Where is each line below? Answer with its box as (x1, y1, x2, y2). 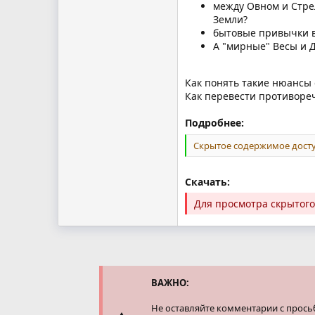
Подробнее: (185, 115, 244, 129)
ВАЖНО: (151, 276, 189, 289)
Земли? (213, 12, 247, 26)
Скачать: (185, 174, 230, 188)
